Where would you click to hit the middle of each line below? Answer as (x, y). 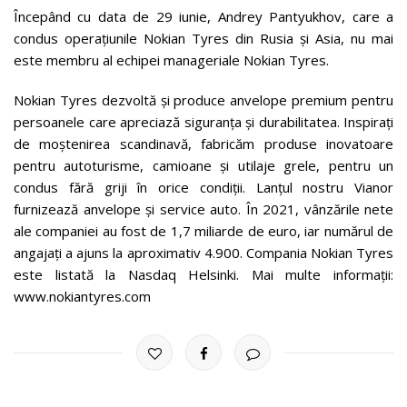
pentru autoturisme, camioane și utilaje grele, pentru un (203, 165)
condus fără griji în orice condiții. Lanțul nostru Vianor (203, 187)
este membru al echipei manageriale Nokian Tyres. (171, 60)
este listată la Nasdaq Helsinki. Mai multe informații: (203, 274)
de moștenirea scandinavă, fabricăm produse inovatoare (203, 143)
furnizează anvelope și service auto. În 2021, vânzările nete (203, 208)
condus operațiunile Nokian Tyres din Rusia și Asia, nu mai (203, 38)
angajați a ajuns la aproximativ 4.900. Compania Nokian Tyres (203, 252)
